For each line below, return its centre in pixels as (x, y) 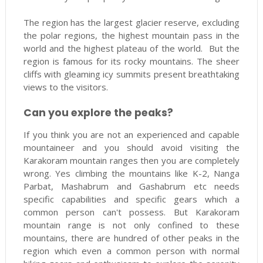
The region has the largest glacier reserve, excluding (131, 22)
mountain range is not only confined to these (131, 225)
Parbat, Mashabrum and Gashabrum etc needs (131, 186)
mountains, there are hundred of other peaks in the (131, 238)
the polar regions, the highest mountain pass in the (131, 35)
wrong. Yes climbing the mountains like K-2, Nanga (131, 173)
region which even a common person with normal (131, 251)
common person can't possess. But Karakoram (131, 212)
